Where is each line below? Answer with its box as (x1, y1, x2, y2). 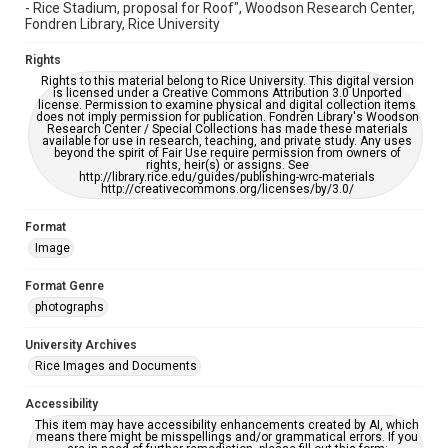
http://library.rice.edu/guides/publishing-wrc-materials (79, 170, 375, 184)
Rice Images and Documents (35, 359, 197, 373)
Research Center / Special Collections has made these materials (46, 122, 408, 136)
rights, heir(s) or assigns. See (145, 158, 309, 172)
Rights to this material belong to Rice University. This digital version (40, 74, 414, 88)
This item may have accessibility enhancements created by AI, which (35, 418, 419, 432)
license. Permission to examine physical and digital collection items (38, 98, 416, 112)
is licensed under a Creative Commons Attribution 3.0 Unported (52, 86, 402, 100)
